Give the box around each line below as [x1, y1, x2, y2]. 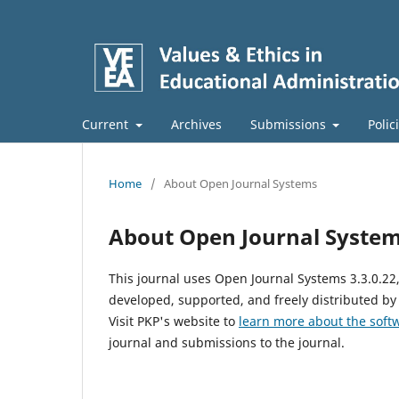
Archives [170, 115, 222, 133]
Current [82, 115, 132, 133]
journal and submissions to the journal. [109, 333, 345, 351]
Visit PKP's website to [109, 312, 239, 330]
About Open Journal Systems [164, 175, 317, 191]
